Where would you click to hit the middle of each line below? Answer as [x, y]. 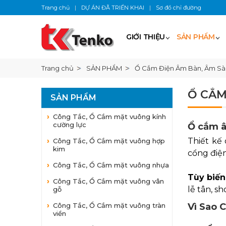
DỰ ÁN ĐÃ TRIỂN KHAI [113, 8]
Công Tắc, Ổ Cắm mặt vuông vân [108, 181]
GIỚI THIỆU [146, 37]
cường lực [70, 125]
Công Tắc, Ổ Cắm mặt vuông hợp [109, 141]
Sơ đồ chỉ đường [179, 8]
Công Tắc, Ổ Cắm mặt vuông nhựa [111, 165]
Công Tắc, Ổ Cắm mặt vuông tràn [109, 205]
